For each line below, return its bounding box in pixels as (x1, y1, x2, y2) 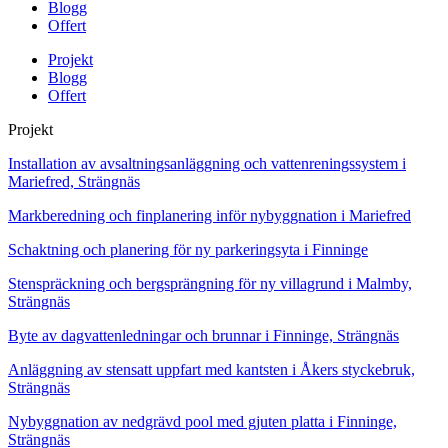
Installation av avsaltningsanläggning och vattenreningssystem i (8, 154, 406, 172)
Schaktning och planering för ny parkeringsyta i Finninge (8, 240, 368, 258)
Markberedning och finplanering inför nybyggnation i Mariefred (8, 206, 411, 224)
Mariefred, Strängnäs (8, 172, 140, 190)
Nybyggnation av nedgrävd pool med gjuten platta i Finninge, (8, 412, 397, 430)
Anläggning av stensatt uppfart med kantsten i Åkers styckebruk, (8, 360, 415, 378)
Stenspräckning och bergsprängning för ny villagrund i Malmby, (8, 274, 412, 292)
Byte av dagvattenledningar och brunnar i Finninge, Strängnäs (8, 326, 399, 344)
